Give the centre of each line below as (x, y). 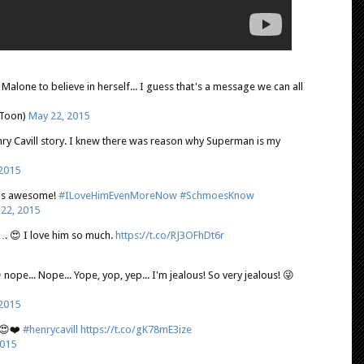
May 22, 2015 (59, 115)
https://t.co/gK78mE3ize (136, 329)
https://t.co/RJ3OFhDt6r (170, 235)
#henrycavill (50, 329)
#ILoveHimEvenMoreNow (118, 195)
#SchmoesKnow (217, 195)
